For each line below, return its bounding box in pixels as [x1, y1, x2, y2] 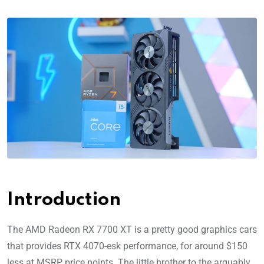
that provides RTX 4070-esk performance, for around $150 [7, 240, 247, 252]
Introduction [7, 190, 121, 209]
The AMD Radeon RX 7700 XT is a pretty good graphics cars [7, 223, 257, 235]
